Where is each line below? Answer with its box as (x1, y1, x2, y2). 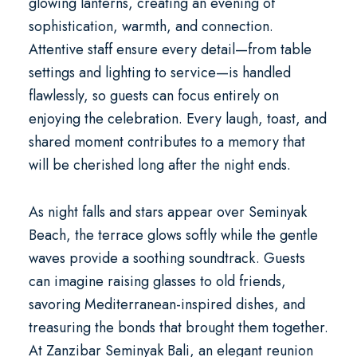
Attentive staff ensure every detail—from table (28, 39, 312, 60)
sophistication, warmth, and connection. (28, 16, 273, 37)
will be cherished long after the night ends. (28, 155, 291, 175)
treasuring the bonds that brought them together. (28, 317, 328, 338)
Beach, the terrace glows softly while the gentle (28, 225, 318, 245)
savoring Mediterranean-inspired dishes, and (28, 294, 305, 315)
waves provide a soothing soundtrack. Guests (28, 248, 305, 269)
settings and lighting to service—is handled (28, 62, 291, 83)
